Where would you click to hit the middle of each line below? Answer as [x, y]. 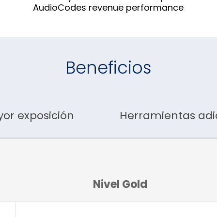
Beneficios [108, 67]
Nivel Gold [120, 185]
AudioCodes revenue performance [108, 7]
